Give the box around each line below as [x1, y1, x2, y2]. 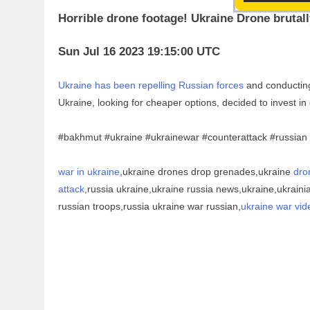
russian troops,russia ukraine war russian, [58, 201, 241, 212]
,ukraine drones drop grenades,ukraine [120, 166, 293, 177]
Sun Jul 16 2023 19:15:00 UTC [58, 44, 220, 58]
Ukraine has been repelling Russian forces [58, 80, 244, 91]
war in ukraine [58, 166, 120, 177]
